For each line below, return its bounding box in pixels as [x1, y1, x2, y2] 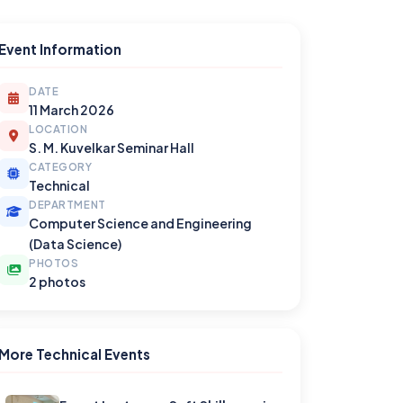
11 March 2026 [29, 102, 114, 118]
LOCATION [29, 122, 88, 136]
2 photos [29, 273, 85, 290]
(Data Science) [29, 236, 121, 252]
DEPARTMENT [29, 198, 106, 211]
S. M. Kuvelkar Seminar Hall [29, 139, 194, 156]
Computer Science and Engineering [29, 215, 252, 231]
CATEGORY [29, 160, 93, 174]
